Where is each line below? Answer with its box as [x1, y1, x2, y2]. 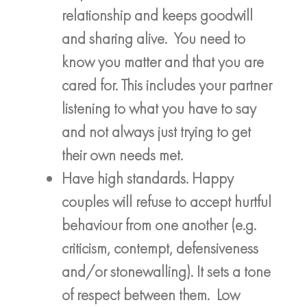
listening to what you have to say [62, 97, 256, 119]
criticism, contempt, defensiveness [62, 237, 258, 258]
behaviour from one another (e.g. [62, 214, 256, 235]
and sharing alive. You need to [62, 27, 245, 49]
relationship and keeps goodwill [62, 4, 253, 25]
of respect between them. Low [62, 284, 240, 305]
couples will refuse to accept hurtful [62, 191, 271, 212]
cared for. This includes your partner [62, 74, 272, 95]
